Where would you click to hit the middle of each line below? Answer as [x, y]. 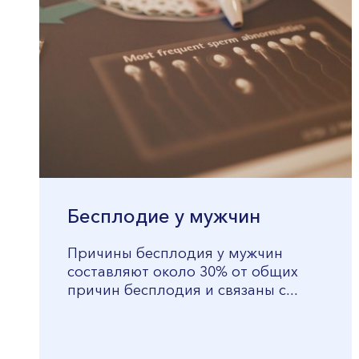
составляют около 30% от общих [183, 272]
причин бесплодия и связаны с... [183, 291]
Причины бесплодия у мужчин [175, 254]
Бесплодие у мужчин [164, 218]
